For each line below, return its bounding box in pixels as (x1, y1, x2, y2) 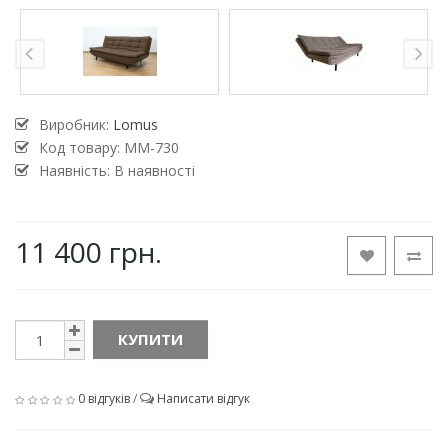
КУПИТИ (118, 329, 183, 350)
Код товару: (39, 138, 124, 158)
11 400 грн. (15, 233, 162, 272)
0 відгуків (77, 390, 130, 408)
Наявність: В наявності (39, 161, 195, 181)
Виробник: (39, 115, 113, 135)
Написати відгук (156, 390, 250, 408)
